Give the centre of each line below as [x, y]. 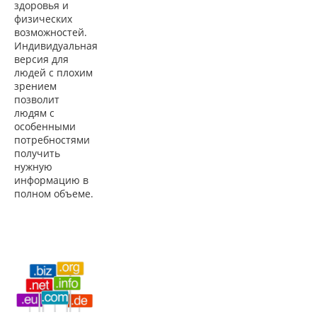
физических [43, 19]
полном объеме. [54, 194]
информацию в [51, 180]
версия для [41, 59]
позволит [37, 99]
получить [37, 153]
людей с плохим [53, 73]
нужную [33, 167]
